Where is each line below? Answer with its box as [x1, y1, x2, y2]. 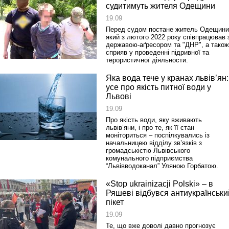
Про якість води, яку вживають [106, 116, 202, 124]
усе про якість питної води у [106, 83, 211, 91]
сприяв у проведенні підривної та [106, 49, 209, 56]
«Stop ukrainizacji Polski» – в [106, 179, 213, 188]
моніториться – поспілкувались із [106, 131, 210, 139]
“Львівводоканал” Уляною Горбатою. [106, 162, 218, 170]
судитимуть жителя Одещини [106, 2, 215, 10]
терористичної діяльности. [106, 56, 188, 64]
